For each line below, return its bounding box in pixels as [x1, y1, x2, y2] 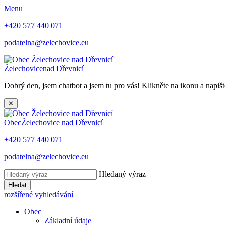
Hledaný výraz [99, 170, 146, 178]
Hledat [8, 181, 27, 189]
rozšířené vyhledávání [4, 190, 73, 199]
